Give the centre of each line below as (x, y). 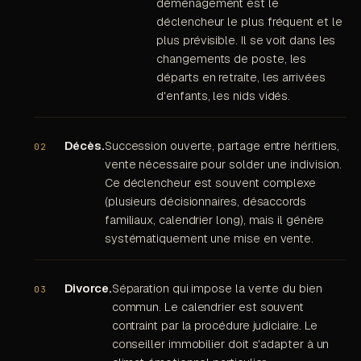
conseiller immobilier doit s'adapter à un (220, 344)
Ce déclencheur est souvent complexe (210, 183)
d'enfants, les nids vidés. (224, 96)
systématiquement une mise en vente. (209, 239)
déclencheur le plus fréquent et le (249, 22)
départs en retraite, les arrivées (241, 77)
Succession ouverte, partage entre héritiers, (222, 146)
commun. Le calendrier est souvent (208, 307)
